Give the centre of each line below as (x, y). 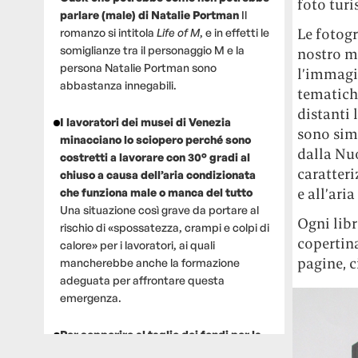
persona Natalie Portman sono (138, 67)
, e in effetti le (234, 32)
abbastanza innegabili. (118, 85)
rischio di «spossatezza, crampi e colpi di (164, 227)
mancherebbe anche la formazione (149, 262)
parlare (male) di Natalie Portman (150, 14)
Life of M (178, 32)
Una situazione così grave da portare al (159, 209)
